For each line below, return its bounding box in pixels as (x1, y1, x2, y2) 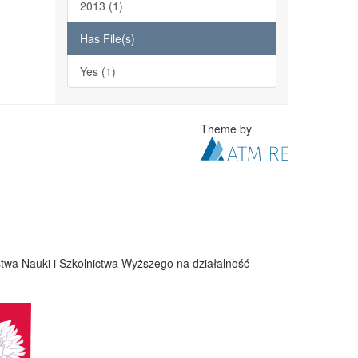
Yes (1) (79, 63, 116, 79)
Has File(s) (79, 30, 135, 46)
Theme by (201, 121, 256, 137)
